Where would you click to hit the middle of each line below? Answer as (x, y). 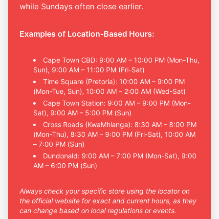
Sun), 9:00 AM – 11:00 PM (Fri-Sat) (89, 69)
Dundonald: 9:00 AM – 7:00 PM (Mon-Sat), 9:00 (120, 155)
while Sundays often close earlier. (81, 6)
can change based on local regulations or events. (98, 210)
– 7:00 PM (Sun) (59, 144)
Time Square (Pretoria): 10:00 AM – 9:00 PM (114, 81)
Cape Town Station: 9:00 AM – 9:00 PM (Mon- (117, 103)
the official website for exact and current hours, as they (108, 200)
